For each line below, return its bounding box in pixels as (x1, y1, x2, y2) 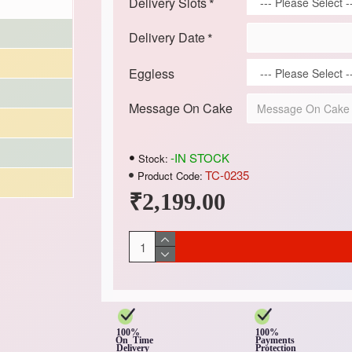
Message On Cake (128, 99, 233, 117)
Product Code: (137, 167, 203, 183)
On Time (115, 335, 170, 346)
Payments (255, 335, 295, 346)
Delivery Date (128, 28, 205, 46)
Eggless (128, 64, 174, 82)
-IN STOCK (170, 149, 229, 166)
